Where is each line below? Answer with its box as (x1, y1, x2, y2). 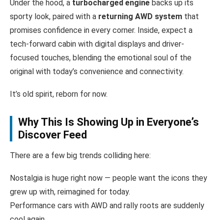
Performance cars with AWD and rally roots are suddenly (10, 200, 204, 210)
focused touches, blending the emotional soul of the (10, 53, 192, 62)
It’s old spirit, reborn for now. (10, 89, 108, 99)
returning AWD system (98, 11, 182, 21)
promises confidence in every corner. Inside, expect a (10, 25, 192, 35)
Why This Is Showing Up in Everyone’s (18, 115, 199, 128)
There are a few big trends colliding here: (10, 150, 151, 160)
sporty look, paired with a (10, 11, 98, 21)
